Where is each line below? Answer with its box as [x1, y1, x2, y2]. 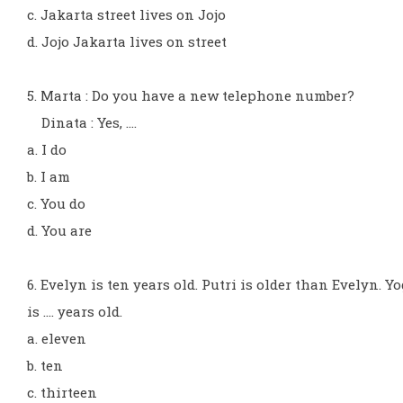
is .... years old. [27, 302, 122, 320]
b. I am [27, 167, 70, 185]
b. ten [27, 356, 63, 374]
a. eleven [27, 329, 86, 347]
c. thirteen [27, 383, 97, 401]
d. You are [27, 221, 92, 239]
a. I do [27, 140, 67, 158]
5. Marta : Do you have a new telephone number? [27, 86, 354, 104]
